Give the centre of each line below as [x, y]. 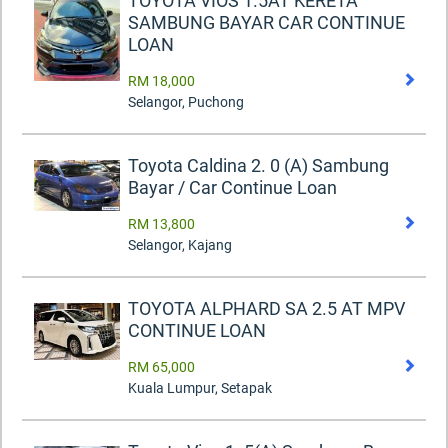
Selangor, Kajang [180, 245]
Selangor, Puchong [186, 102]
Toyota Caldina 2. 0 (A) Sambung [258, 166]
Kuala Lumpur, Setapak [200, 388]
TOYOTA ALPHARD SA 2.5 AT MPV [266, 309]
